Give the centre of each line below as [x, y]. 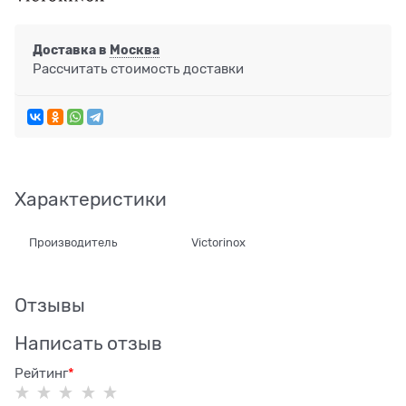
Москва [135, 50]
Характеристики [91, 200]
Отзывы [50, 305]
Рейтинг [41, 373]
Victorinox [218, 243]
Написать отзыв [88, 343]
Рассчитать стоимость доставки [138, 68]
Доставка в [71, 50]
